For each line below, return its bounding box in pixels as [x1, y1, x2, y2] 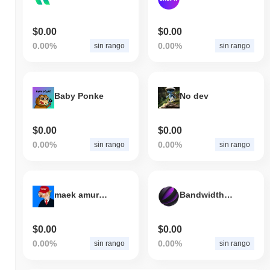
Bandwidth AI [224, 189, 233, 199]
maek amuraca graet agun [99, 189, 107, 199]
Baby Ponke [54, 90, 104, 101]
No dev [179, 90, 209, 101]
